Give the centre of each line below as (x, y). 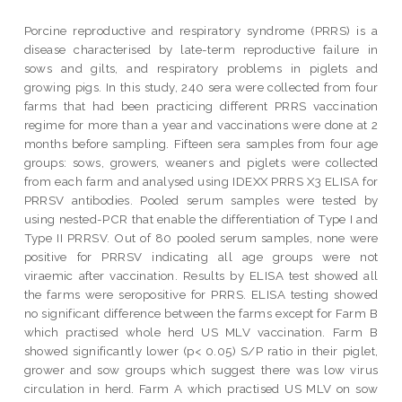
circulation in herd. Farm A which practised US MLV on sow (201, 388)
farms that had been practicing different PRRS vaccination (201, 105)
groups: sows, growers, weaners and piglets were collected (201, 162)
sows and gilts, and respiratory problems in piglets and (201, 68)
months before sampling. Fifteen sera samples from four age (201, 143)
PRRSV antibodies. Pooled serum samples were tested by (201, 200)
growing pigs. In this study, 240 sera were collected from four (201, 87)
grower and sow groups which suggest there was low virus (201, 369)
